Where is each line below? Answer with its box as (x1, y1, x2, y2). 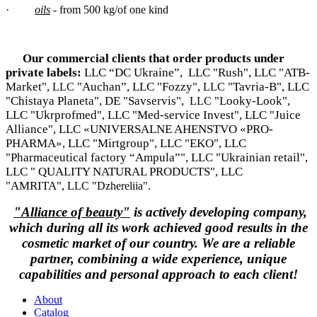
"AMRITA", (6, 178, 67, 192)
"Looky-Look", (214, 93, 290, 108)
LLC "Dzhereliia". (67, 179, 151, 192)
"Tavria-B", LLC (228, 79, 309, 93)
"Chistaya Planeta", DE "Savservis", (6, 93, 190, 108)
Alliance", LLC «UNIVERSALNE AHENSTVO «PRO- (6, 122, 273, 136)
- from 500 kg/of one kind (50, 3, 168, 16)
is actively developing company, (134, 204, 307, 219)
